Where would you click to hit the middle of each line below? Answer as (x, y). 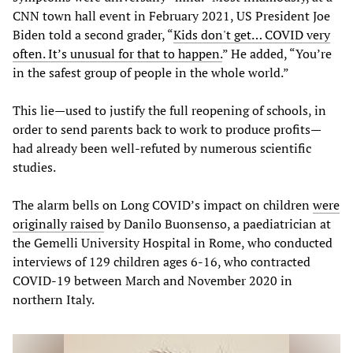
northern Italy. (54, 299)
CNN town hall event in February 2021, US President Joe (171, 15)
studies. (34, 167)
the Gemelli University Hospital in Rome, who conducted (173, 242)
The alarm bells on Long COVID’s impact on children (163, 204)
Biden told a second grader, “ (93, 34)
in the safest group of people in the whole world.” (151, 72)
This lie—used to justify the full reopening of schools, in (169, 110)
